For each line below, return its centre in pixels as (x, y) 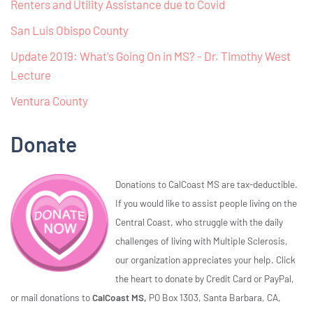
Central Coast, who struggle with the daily (199, 222)
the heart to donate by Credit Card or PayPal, (205, 279)
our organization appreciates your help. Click (205, 260)
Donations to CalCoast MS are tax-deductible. (206, 184)
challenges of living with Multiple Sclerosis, (202, 241)
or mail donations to (51, 298)
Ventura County (49, 101)
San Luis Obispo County (70, 30)
